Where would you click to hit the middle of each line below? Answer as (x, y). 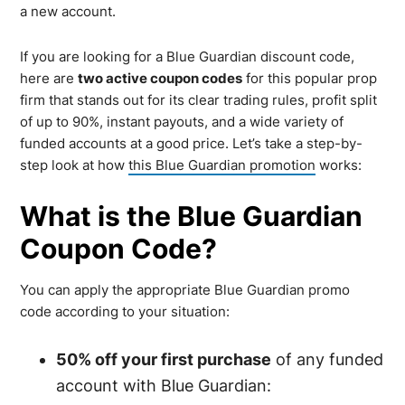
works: (339, 165)
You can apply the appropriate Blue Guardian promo (185, 290)
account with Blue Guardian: (164, 386)
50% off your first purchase (164, 359)
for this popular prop (310, 78)
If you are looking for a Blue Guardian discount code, (188, 57)
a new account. (68, 11)
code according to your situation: (125, 311)
